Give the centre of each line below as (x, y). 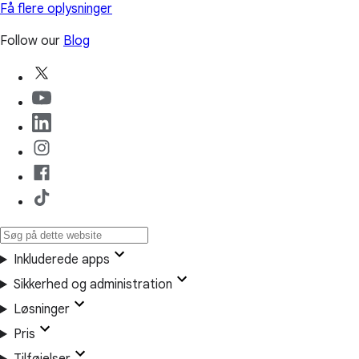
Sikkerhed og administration (93, 285)
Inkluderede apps (61, 260)
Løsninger (41, 310)
